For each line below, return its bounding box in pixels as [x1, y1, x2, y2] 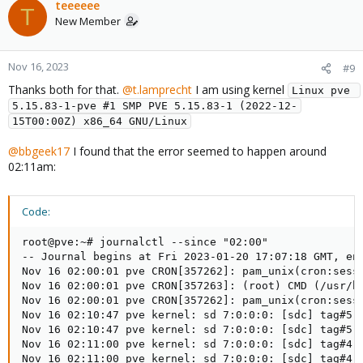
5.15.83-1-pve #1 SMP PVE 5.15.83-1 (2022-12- [12, 100, 297, 112]
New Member [55, 14, 121, 28]
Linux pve [292, 84, 350, 96]
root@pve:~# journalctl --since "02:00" [22, 236, 268, 248]
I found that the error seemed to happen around [70, 143, 327, 159]
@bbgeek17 [8, 143, 70, 159]
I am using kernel [192, 82, 288, 97]
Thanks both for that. [8, 82, 122, 97]
